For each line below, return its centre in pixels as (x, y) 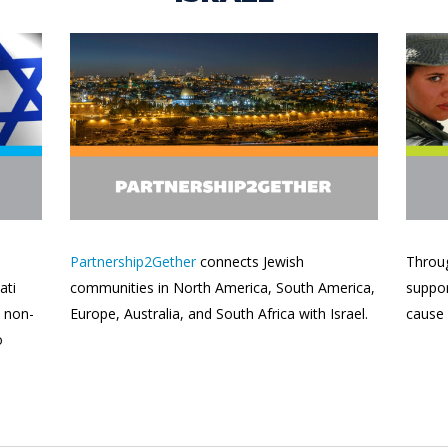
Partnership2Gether (133, 262)
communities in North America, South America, (222, 288)
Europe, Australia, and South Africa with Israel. (219, 314)
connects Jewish (250, 262)
